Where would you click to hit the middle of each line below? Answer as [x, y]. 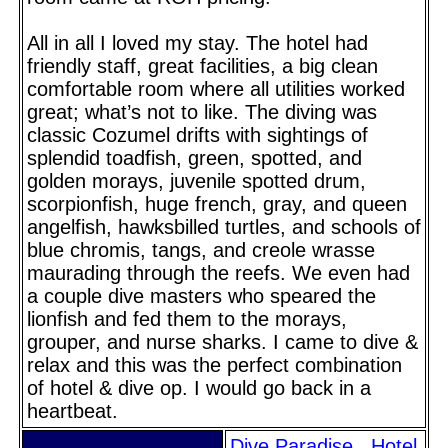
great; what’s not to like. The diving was [202, 111]
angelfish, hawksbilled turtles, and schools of [224, 226]
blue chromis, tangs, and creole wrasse [201, 249]
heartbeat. [72, 410]
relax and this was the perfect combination [214, 364]
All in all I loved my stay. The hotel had [197, 42]
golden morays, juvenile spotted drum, [196, 180]
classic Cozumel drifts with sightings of [197, 134]
